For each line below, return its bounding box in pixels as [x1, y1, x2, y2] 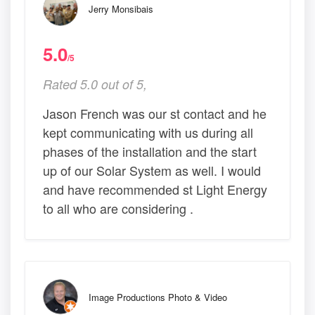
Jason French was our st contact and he [43, 103, 266, 122]
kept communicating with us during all [43, 122, 253, 141]
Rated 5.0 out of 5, [43, 75, 147, 93]
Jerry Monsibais [89, 1, 153, 15]
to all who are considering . [43, 198, 193, 217]
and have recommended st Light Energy [43, 179, 267, 198]
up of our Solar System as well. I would [43, 160, 261, 179]
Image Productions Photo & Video [89, 290, 227, 304]
